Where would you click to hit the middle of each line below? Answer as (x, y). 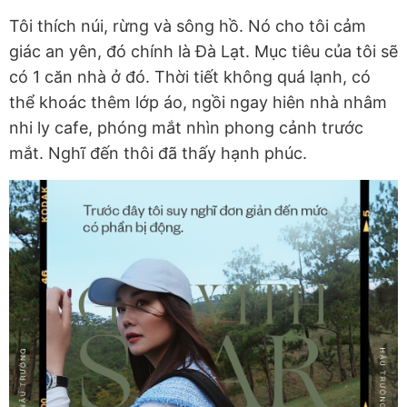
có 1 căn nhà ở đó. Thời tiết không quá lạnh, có (190, 77)
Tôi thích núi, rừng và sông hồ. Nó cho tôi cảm (188, 26)
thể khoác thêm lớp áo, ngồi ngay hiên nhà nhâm (198, 103)
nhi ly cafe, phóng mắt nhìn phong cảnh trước (186, 128)
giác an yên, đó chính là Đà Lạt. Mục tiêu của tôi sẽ (203, 52)
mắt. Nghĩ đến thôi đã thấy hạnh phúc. (158, 154)
